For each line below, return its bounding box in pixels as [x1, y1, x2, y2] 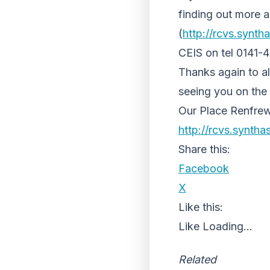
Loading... [202, 220, 253, 233]
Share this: [178, 143, 230, 155]
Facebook [178, 162, 229, 175]
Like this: [178, 201, 223, 213]
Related [178, 253, 216, 266]
